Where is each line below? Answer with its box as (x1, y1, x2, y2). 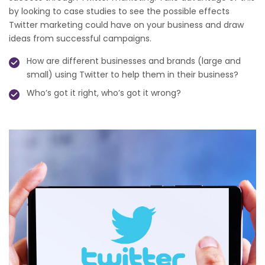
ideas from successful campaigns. (9, 33, 151, 45)
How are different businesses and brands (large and (27, 55, 241, 67)
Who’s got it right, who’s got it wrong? (27, 87, 181, 99)
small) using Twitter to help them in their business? (27, 69, 238, 81)
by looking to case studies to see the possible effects (9, 5, 230, 18)
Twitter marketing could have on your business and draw (9, 19, 244, 31)
